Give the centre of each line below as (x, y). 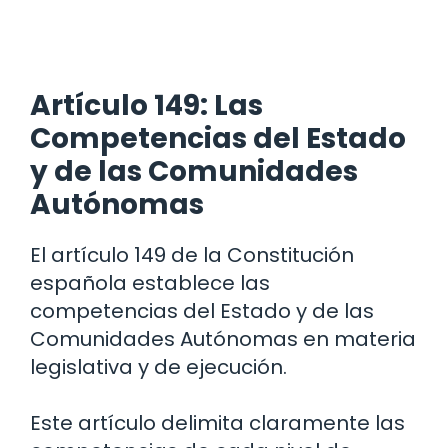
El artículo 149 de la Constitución (192, 255)
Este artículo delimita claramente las (217, 423)
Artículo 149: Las (146, 106)
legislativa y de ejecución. (158, 367)
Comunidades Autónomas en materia (223, 339)
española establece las (150, 283)
